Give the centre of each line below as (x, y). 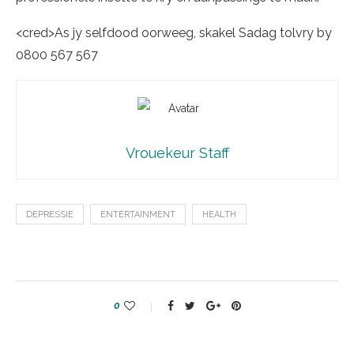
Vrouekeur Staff (177, 153)
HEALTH (219, 215)
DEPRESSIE (50, 215)
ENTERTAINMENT (138, 215)
